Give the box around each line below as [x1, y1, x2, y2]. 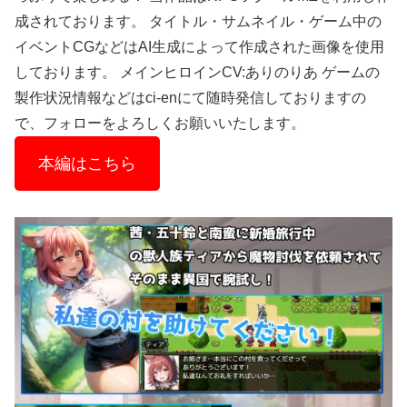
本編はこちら [37, 154, 136, 173]
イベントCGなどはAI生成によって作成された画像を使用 [15, 38, 384, 55]
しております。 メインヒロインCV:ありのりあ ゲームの [15, 64, 380, 80]
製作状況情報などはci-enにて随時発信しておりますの [15, 89, 366, 105]
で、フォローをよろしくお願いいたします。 [15, 114, 305, 131]
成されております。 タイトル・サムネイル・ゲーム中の [15, 13, 382, 29]
